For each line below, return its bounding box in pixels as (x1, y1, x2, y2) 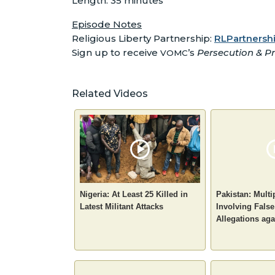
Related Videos (72, 87, 148, 100)
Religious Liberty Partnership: (72, 33, 214, 45)
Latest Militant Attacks (80, 201, 163, 211)
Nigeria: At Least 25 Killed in (80, 189, 188, 199)
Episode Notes (72, 18, 142, 31)
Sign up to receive (72, 47, 160, 59)
